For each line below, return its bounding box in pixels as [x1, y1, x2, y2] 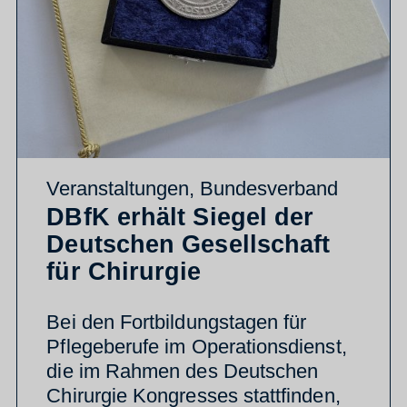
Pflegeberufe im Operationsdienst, [46, 334, 347, 358]
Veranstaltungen [46, 176, 190, 200]
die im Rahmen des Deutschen [46, 359, 319, 382]
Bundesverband [200, 176, 339, 200]
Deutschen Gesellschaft [46, 230, 331, 258]
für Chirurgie [46, 257, 202, 285]
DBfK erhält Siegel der [46, 203, 314, 231]
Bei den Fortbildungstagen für [46, 310, 307, 333]
